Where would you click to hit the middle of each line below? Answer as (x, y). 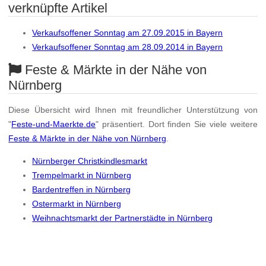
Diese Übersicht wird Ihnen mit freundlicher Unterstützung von (133, 110)
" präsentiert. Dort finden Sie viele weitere (177, 124)
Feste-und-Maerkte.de (54, 124)
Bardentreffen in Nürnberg (82, 190)
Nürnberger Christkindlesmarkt (90, 161)
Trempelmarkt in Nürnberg (82, 175)
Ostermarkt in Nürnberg (77, 204)
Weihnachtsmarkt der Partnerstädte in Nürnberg (123, 218)
